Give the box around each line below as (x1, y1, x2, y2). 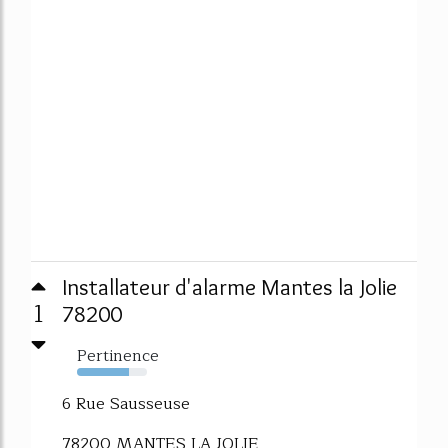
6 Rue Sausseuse (62, 390, 190, 417)
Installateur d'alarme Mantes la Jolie (62, 272, 397, 301)
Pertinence (77, 342, 159, 369)
